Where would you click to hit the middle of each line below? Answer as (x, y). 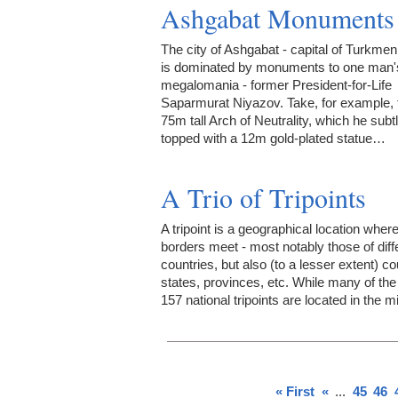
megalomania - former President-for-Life (276, 85)
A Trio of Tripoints (263, 198)
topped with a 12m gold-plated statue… (273, 139)
